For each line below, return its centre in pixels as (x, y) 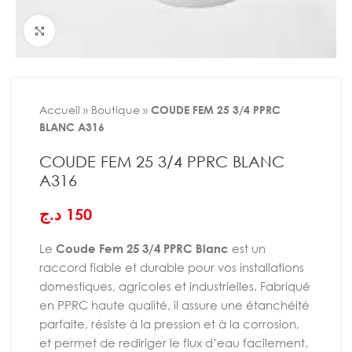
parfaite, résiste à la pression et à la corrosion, (169, 324)
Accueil (60, 110)
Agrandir (77, 31)
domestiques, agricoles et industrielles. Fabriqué (175, 286)
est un (247, 248)
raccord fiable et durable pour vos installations (172, 267)
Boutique (115, 110)
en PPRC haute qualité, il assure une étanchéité (174, 305)
